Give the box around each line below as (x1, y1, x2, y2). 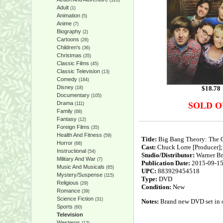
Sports (56, 204, 73, 210)
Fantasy (56, 116, 77, 122)
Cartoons (56, 36, 79, 42)
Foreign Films (56, 124, 90, 130)
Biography (56, 28, 81, 34)
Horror (56, 140, 73, 146)
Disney (56, 84, 74, 90)
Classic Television (56, 68, 100, 74)
